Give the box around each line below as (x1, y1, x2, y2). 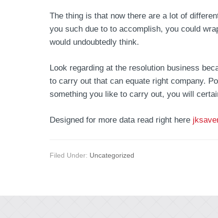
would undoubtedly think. (50, 37, 139, 47)
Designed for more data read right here (50, 115, 193, 125)
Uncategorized (90, 151, 134, 159)
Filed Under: (50, 151, 90, 159)
